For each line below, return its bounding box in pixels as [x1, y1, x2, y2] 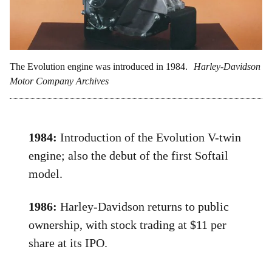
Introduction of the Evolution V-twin [57, 131, 242, 144]
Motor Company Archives [10, 76, 109, 87]
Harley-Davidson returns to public [57, 200, 229, 214]
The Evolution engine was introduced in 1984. [10, 61, 188, 72]
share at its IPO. [29, 236, 108, 250]
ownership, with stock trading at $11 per [29, 218, 227, 232]
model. [29, 167, 63, 181]
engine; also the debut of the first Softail [29, 149, 229, 163]
